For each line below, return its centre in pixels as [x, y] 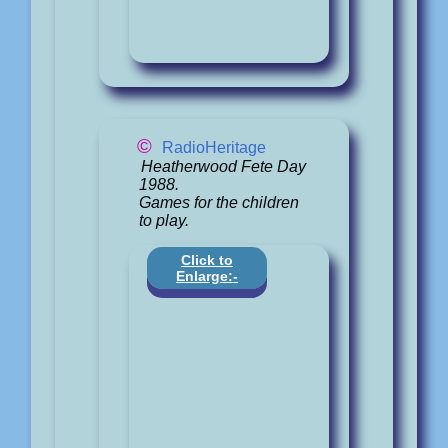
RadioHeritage [214, 147]
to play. [164, 220]
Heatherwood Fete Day [223, 166]
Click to [207, 259]
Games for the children [219, 202]
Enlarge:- [207, 275]
